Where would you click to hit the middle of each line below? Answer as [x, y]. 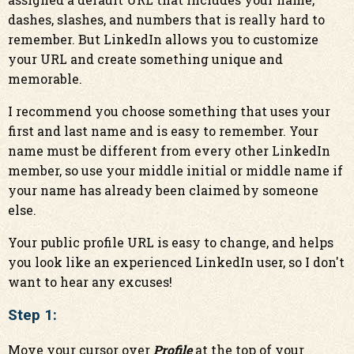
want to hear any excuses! [90, 282]
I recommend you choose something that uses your [169, 111]
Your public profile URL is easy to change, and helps [171, 242]
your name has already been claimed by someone [163, 190]
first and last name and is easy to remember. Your [163, 131]
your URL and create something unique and [145, 59]
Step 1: [34, 315]
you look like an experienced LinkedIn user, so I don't [176, 262]
